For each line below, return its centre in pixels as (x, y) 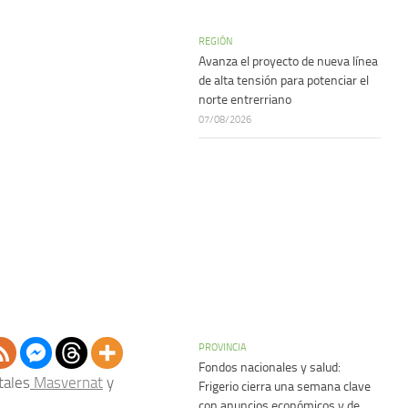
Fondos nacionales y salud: (270, 367)
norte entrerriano (245, 100)
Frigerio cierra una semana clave (285, 387)
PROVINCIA (223, 347)
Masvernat (66, 383)
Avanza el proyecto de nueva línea (288, 61)
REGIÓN (215, 41)
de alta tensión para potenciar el (284, 81)
